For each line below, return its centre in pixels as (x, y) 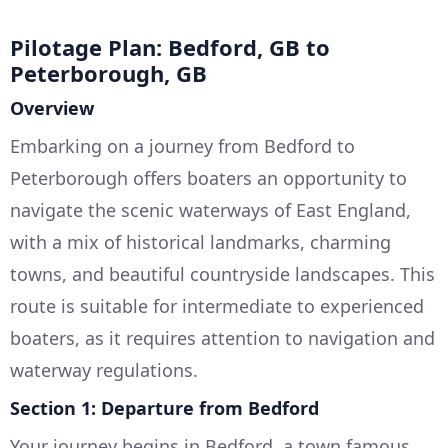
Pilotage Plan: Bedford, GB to (170, 47)
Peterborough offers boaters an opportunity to (208, 178)
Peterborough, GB (108, 73)
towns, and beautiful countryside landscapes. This (222, 274)
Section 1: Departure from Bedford (164, 408)
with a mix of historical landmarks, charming (200, 242)
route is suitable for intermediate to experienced (217, 306)
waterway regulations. (104, 370)
